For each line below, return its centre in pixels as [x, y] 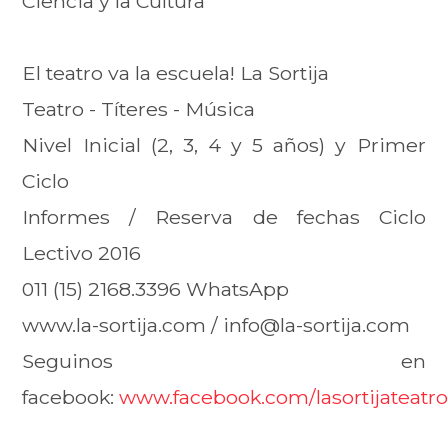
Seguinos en [224, 360]
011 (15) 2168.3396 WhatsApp [156, 288]
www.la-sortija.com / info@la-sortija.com [216, 324]
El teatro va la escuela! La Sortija [176, 72]
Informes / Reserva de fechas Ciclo [224, 216]
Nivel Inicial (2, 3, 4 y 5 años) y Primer [224, 144]
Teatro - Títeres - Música [141, 108]
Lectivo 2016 [82, 252]
